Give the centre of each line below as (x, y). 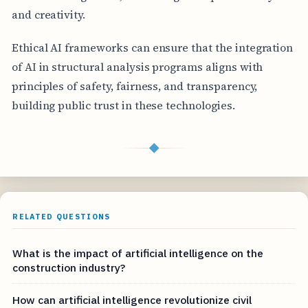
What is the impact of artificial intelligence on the (138, 253)
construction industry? (69, 267)
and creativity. (48, 14)
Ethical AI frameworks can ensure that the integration (152, 47)
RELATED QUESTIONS (62, 216)
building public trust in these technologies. (123, 105)
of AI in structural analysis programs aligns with (137, 66)
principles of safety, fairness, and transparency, (134, 86)
